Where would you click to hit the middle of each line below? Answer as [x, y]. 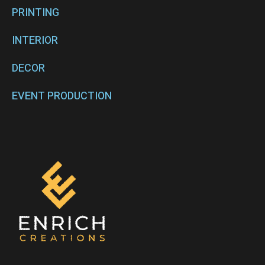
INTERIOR [35, 41]
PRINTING [35, 13]
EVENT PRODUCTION [62, 96]
